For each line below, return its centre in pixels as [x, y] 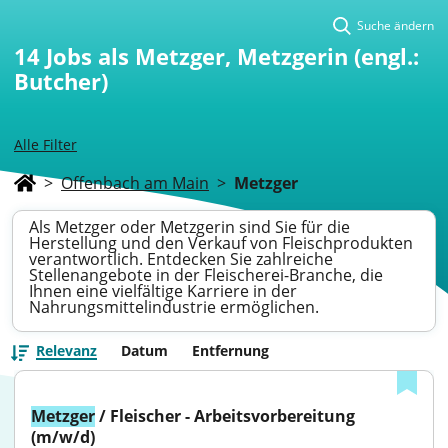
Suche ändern [395, 25]
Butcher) [61, 81]
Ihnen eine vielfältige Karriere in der [163, 291]
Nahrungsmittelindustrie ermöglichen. [174, 307]
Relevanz [66, 350]
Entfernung [230, 350]
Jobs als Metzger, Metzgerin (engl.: [232, 56]
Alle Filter [45, 144]
